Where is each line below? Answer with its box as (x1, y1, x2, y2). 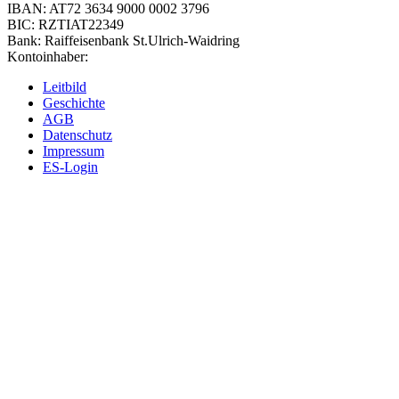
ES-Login (43, 159, 98, 175)
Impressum (43, 142, 104, 159)
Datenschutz (43, 126, 112, 142)
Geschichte (43, 94, 105, 110)
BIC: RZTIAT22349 (7, 16, 124, 32)
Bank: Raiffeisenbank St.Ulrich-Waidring (7, 32, 240, 48)
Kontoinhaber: (7, 48, 88, 64)
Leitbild (43, 78, 86, 94)
